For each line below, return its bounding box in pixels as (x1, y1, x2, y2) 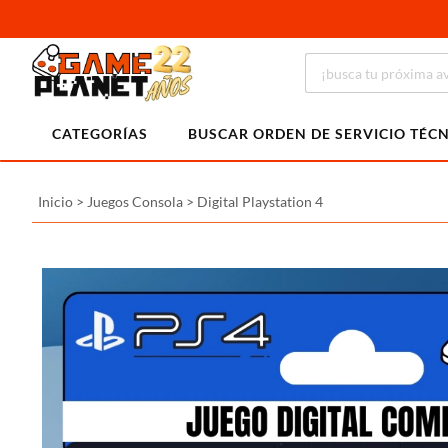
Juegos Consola (87, 193, 183, 210)
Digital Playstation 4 (197, 193, 323, 210)
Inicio (38, 193, 73, 210)
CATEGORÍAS (52, 125, 148, 142)
